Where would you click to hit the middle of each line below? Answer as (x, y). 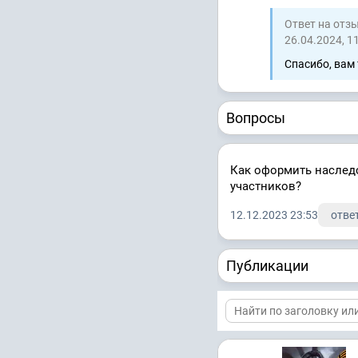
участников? (266, 186)
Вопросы (256, 117)
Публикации (267, 265)
